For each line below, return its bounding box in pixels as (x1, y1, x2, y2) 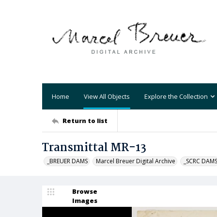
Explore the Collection (144, 92, 208, 101)
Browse (72, 187, 97, 196)
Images (72, 196, 97, 205)
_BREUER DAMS (47, 157, 88, 165)
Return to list (62, 116, 108, 125)
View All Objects (84, 92, 130, 101)
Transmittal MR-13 (42, 139, 146, 157)
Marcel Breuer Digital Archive (96, 157, 175, 165)
